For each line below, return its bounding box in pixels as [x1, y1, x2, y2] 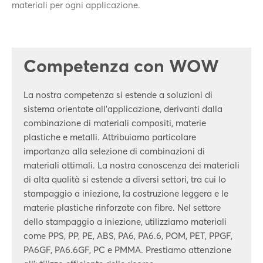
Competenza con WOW [23, 55, 219, 77]
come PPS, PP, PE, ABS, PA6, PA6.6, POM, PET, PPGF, [23, 230, 232, 241]
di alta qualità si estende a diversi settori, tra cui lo [23, 174, 226, 185]
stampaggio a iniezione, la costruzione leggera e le [23, 188, 228, 199]
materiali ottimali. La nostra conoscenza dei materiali [23, 160, 240, 171]
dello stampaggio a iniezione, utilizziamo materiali [23, 216, 227, 227]
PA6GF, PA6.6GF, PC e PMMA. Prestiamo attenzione [23, 244, 231, 255]
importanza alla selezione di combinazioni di [23, 146, 205, 157]
